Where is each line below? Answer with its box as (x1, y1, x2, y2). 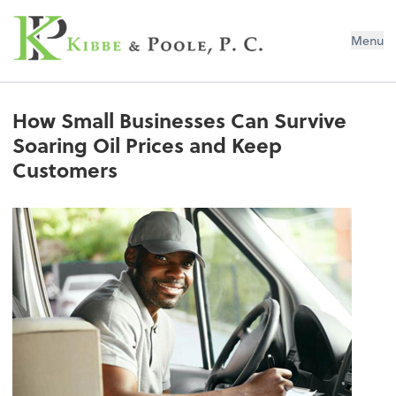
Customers (12, 155, 118, 186)
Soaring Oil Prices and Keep (12, 130, 283, 161)
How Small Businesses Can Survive (12, 105, 347, 136)
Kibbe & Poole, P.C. (11, 9, 207, 42)
